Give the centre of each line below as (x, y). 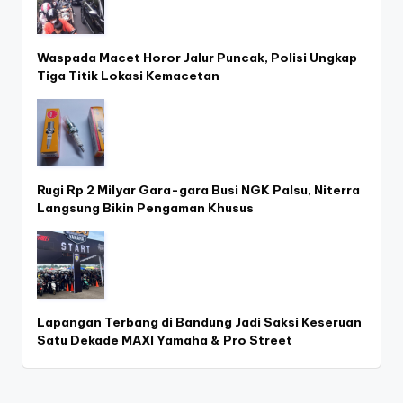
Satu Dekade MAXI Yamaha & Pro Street (165, 340)
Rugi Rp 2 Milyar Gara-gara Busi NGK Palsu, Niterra (198, 189)
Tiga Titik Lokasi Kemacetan (128, 75)
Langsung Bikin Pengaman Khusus (145, 207)
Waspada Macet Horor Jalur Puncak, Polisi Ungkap (197, 57)
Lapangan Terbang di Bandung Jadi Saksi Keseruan (199, 322)
